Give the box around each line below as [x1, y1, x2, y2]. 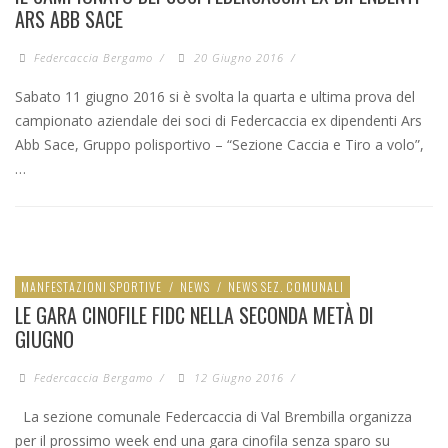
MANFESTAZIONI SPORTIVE [21, 278, 162, 296]
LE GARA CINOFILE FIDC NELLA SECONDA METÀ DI [15, 300, 374, 331]
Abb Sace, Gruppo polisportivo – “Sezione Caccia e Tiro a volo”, [15, 135, 424, 155]
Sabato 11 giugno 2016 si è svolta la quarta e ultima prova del [15, 87, 415, 107]
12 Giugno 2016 [193, 370, 284, 386]
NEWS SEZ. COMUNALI [228, 278, 344, 296]
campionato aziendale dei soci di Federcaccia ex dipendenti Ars [15, 111, 422, 131]
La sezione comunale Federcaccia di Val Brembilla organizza [15, 407, 412, 427]
